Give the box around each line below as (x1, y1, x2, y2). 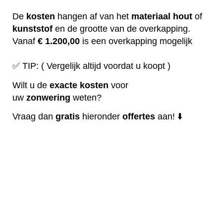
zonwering (26, 92, 70, 103)
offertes (122, 111, 155, 122)
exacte (50, 80, 77, 90)
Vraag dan (12, 111, 55, 122)
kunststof (12, 24, 53, 34)
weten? (70, 92, 102, 103)
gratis (55, 111, 80, 122)
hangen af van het (55, 11, 131, 22)
